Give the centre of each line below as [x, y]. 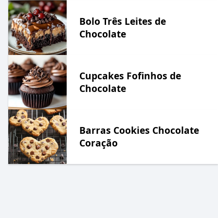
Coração [98, 143]
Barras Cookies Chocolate [139, 130]
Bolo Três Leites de [122, 21]
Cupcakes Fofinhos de [130, 75]
